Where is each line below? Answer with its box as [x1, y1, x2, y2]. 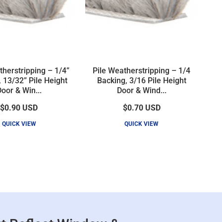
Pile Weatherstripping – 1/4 [93, 65, 191, 75]
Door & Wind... [116, 85, 166, 95]
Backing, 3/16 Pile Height [97, 75, 186, 85]
